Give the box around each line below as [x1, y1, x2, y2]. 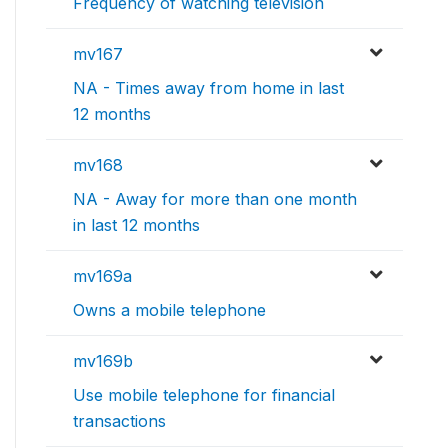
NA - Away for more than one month [73, 189, 357, 210]
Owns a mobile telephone [73, 300, 266, 321]
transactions [73, 411, 166, 432]
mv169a [73, 266, 132, 287]
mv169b [73, 351, 133, 372]
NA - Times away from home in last [73, 78, 344, 99]
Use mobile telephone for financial [73, 385, 335, 406]
